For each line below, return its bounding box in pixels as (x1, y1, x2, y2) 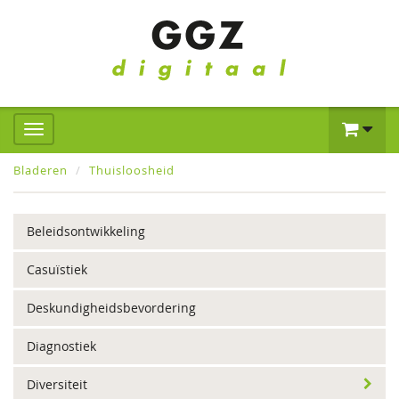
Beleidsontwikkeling (27, 223, 145, 240)
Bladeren (13, 162, 68, 178)
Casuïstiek (27, 261, 87, 278)
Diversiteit (27, 376, 87, 393)
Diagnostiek (27, 338, 96, 354)
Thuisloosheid (89, 162, 175, 178)
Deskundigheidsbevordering (27, 299, 196, 316)
